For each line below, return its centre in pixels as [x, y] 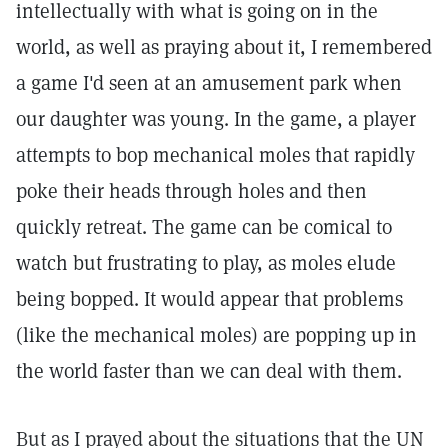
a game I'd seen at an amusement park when [209, 83]
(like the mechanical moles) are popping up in [216, 335]
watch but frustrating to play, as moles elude [206, 263]
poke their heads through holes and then [191, 191]
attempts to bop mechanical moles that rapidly [215, 155]
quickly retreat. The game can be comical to [204, 227]
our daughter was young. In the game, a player [216, 119]
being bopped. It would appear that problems [209, 299]
